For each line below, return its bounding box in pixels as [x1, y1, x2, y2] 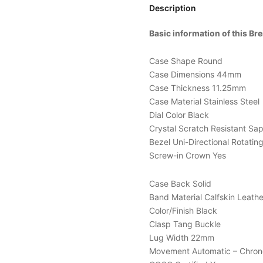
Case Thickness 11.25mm [149, 83, 246, 93]
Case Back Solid [149, 178, 211, 188]
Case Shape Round [149, 56, 222, 66]
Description [149, 2, 196, 13]
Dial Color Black [149, 110, 209, 120]
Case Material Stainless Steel [149, 96, 259, 107]
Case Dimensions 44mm [149, 69, 241, 80]
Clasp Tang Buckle [149, 218, 221, 229]
